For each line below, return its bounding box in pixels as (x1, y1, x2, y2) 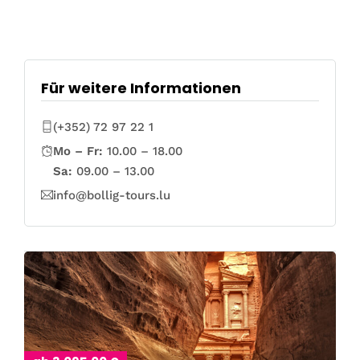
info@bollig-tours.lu (53, 188, 170, 202)
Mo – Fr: (53, 144, 103, 158)
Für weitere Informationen (41, 78, 241, 98)
